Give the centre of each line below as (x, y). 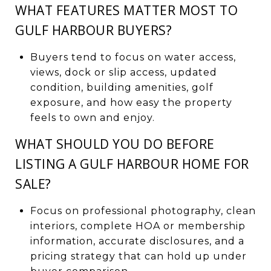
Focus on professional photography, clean (143, 211)
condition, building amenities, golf (122, 87)
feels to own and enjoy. (92, 117)
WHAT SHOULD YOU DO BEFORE (115, 144)
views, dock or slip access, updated (123, 72)
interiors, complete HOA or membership (138, 226)
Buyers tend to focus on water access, (133, 57)
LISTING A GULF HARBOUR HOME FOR (132, 164)
